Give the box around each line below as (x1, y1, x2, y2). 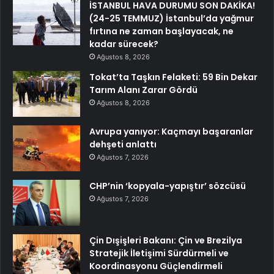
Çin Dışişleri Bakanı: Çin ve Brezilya (89, 234, 242, 247)
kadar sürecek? (89, 38, 158, 51)
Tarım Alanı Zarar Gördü (89, 84, 198, 97)
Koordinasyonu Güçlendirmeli (89, 260, 223, 273)
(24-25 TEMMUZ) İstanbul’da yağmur (89, 12, 254, 25)
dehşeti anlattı (89, 138, 157, 151)
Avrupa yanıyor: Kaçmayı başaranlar (89, 125, 253, 138)
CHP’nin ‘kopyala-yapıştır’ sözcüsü (89, 180, 246, 193)
